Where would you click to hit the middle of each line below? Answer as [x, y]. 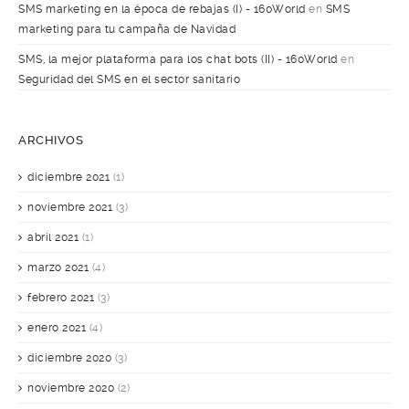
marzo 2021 [58, 268]
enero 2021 [57, 328]
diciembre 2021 [68, 178]
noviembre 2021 [70, 208]
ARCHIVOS [51, 141]
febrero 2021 [61, 298]
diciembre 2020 [69, 358]
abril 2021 [53, 238]
